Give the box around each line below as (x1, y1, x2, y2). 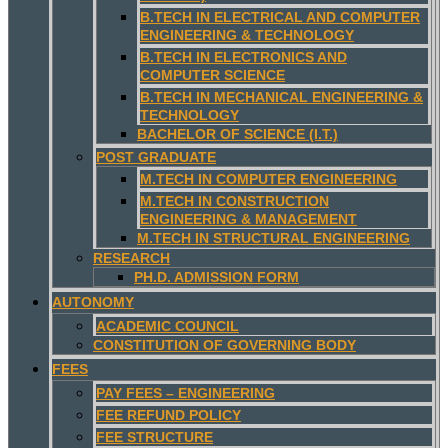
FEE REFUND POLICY (96, 406, 241, 423)
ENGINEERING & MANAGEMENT (140, 210, 357, 227)
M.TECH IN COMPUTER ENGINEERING (140, 170, 397, 187)
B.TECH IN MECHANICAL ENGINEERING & (140, 88, 423, 105)
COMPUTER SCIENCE (140, 66, 285, 83)
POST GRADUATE (96, 148, 216, 165)
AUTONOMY (52, 293, 134, 310)
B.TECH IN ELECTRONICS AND (140, 48, 347, 65)
